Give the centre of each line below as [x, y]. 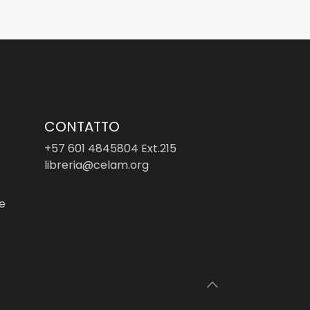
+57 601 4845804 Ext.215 [110, 148]
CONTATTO [82, 127]
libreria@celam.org [96, 165]
